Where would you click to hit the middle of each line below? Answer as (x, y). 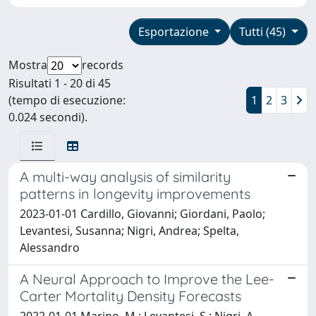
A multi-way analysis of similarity (125, 176)
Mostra (28, 65)
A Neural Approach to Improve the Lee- (147, 279)
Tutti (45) (264, 31)
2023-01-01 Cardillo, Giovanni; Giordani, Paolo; (142, 213)
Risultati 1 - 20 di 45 (60, 83)
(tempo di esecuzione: (67, 100)
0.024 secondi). (48, 117)
